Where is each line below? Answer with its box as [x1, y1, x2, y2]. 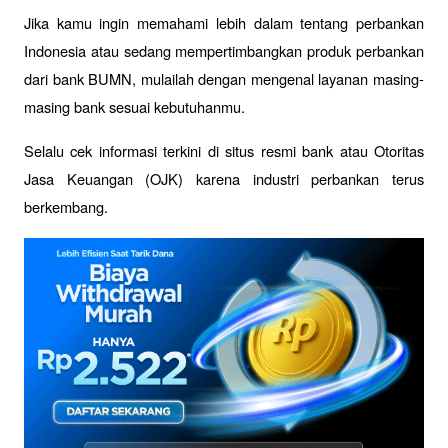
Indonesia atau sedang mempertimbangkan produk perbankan [24, 40, 424, 62]
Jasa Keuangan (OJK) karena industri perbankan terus [24, 168, 424, 190]
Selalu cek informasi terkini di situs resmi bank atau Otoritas [24, 140, 424, 162]
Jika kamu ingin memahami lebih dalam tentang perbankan [24, 12, 424, 34]
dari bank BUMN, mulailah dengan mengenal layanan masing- [24, 68, 424, 90]
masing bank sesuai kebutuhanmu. [24, 96, 249, 118]
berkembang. [24, 196, 108, 218]
